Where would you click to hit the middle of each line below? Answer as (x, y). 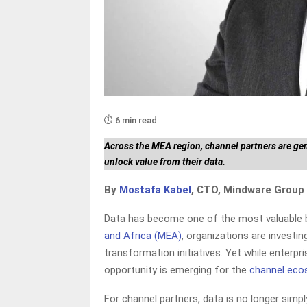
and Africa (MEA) (143, 235)
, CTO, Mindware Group (248, 189)
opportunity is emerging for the (177, 270)
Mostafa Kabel (155, 189)
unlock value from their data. (165, 161)
